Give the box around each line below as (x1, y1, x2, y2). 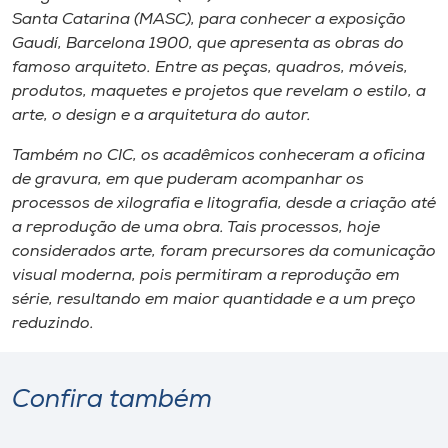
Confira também (12, 387, 212, 413)
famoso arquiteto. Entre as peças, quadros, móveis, (12, 59, 408, 76)
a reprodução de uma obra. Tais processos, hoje (12, 219, 380, 236)
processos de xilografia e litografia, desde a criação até (12, 195, 436, 212)
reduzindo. (12, 315, 94, 332)
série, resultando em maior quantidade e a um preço (12, 291, 416, 308)
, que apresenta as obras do (189, 35, 404, 52)
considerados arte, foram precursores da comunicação (12, 243, 436, 260)
